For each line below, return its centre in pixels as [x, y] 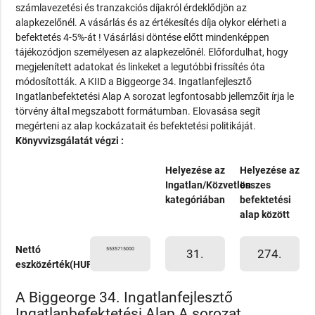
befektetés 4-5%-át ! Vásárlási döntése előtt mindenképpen [143, 37]
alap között [264, 214]
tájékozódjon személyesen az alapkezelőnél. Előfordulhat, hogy [152, 52]
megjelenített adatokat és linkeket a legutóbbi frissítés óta [141, 66]
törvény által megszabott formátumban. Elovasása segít [139, 111]
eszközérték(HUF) [56, 264]
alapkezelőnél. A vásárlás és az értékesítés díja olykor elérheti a [152, 22]
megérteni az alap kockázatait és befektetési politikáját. [136, 126]
